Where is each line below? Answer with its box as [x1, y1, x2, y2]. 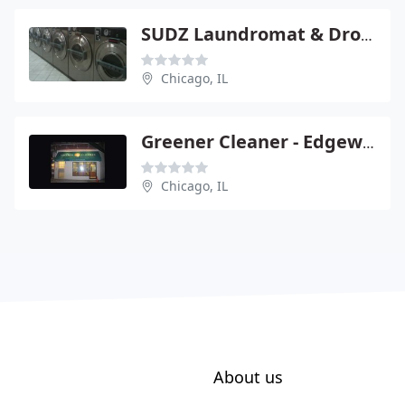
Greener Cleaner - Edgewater [363, 133, 374, 153]
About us [213, 366, 283, 388]
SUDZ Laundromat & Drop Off [361, 25, 372, 45]
